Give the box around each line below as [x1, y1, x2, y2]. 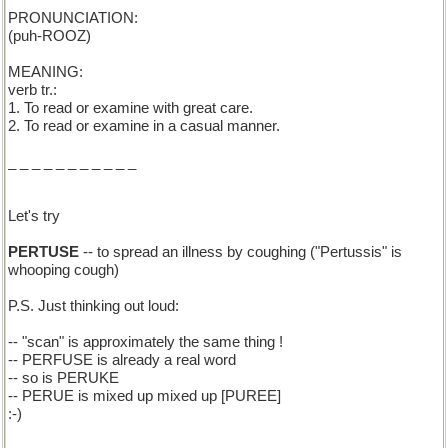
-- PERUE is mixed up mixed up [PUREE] [8, 388, 281, 404]
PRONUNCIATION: [8, 10, 138, 26]
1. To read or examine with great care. [8, 100, 253, 116]
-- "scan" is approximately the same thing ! [8, 334, 283, 350]
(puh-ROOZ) [8, 28, 91, 44]
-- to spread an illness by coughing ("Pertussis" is [79, 244, 402, 260]
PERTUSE [8, 244, 79, 260]
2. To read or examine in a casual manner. [8, 118, 280, 134]
